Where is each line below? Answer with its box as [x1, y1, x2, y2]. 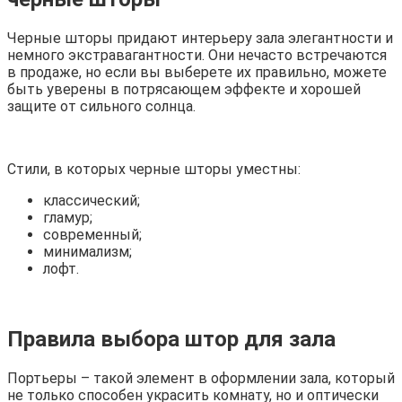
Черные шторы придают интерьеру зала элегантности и [7, 29, 393, 47]
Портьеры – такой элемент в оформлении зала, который [7, 369, 395, 387]
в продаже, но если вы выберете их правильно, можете [7, 63, 387, 81]
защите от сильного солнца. [7, 97, 196, 115]
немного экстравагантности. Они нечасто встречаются [7, 46, 387, 64]
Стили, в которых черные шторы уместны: [7, 160, 301, 178]
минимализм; [43, 242, 132, 260]
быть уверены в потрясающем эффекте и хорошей [7, 80, 361, 98]
